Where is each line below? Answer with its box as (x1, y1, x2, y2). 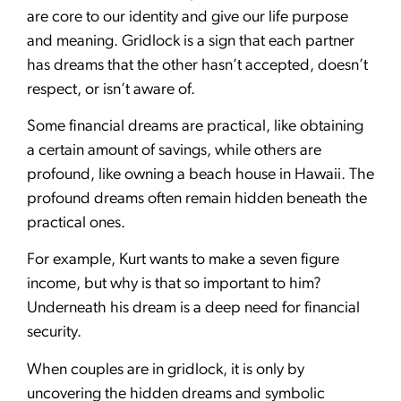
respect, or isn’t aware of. (27, 81, 195, 98)
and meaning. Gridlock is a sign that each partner (27, 32, 354, 50)
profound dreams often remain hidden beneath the (27, 190, 367, 208)
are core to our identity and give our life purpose (27, 8, 348, 26)
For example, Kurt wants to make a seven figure (27, 252, 339, 269)
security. (27, 324, 81, 342)
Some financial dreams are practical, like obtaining (27, 117, 363, 135)
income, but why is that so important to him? (27, 276, 321, 294)
